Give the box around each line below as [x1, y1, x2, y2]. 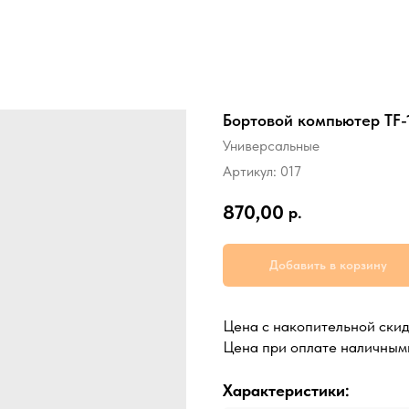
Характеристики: [223, 380, 350, 400]
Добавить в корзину [268, 257, 387, 272]
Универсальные [223, 137, 320, 154]
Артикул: [223, 163, 280, 180]
